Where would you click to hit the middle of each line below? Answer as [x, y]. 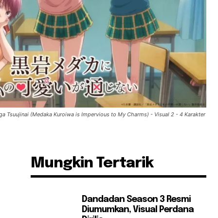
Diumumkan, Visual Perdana [138, 209]
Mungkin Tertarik [92, 163]
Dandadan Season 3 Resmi [136, 199]
